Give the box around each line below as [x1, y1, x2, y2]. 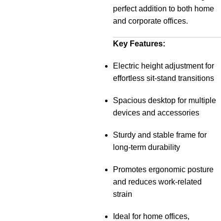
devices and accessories [113, 109, 199, 117]
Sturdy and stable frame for [113, 131, 207, 139]
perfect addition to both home [113, 4, 214, 13]
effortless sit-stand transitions [113, 74, 214, 82]
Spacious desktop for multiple [113, 96, 216, 105]
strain [113, 190, 132, 198]
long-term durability [113, 143, 180, 151]
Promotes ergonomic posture [113, 165, 214, 174]
